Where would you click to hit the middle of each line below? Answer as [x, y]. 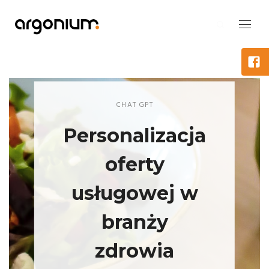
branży [134, 222]
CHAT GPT [134, 104]
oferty [134, 164]
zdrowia [135, 250]
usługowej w [134, 193]
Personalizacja [135, 135]
